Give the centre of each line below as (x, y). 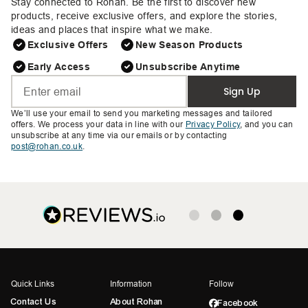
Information (131, 284)
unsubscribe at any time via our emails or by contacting (119, 135)
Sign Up (242, 92)
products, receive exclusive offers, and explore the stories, (144, 16)
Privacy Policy (213, 124)
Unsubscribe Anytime (188, 67)
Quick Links (33, 284)
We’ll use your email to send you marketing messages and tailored (142, 113)
